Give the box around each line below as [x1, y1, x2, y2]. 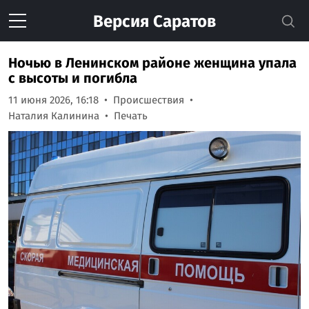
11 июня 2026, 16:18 [8, 94, 99, 106]
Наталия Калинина [8, 110, 99, 122]
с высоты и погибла [8, 70, 137, 86]
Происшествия [113, 94, 184, 106]
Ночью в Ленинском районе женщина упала [8, 54, 297, 71]
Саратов [149, 12, 216, 31]
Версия [93, 12, 149, 31]
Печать [114, 110, 148, 122]
